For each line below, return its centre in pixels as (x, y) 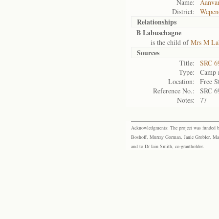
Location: (181, 81)
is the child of (164, 42)
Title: (187, 63)
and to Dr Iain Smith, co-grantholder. (168, 146)
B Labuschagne (159, 33)
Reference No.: (174, 91)
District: (183, 11)
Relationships (157, 22)
